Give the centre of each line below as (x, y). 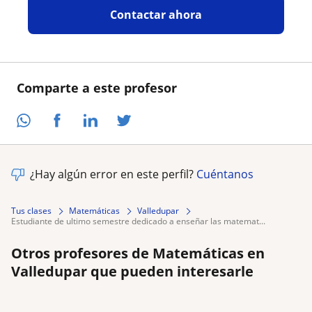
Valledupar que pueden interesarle (132, 272)
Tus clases (31, 211)
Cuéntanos (225, 174)
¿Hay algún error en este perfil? (113, 174)
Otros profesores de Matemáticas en (138, 253)
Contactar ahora (156, 14)
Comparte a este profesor (97, 87)
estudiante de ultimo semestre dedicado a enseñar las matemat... (141, 221)
